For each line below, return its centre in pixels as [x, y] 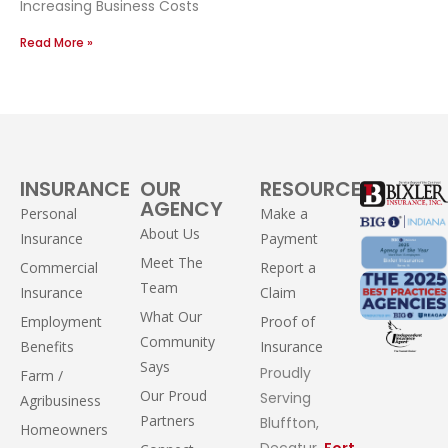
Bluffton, [290, 422]
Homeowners [64, 429]
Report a [288, 267]
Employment [61, 321]
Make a [284, 213]
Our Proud [174, 395]
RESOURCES [317, 188]
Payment [289, 238]
